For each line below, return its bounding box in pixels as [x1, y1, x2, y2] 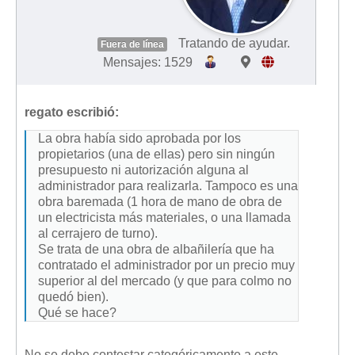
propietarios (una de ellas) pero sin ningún [38, 147, 275, 161]
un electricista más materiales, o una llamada [38, 210, 291, 224]
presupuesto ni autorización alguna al [38, 162, 249, 177]
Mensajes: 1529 [102, 55, 193, 69]
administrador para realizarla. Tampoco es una [38, 178, 298, 193]
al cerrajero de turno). [38, 226, 158, 240]
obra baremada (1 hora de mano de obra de [38, 194, 282, 208]
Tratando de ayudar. [178, 36, 290, 50]
